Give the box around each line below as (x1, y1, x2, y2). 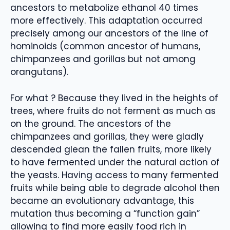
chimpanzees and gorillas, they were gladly (10, 130, 204, 143)
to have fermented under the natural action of (10, 156, 220, 168)
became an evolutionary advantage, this (10, 194, 194, 207)
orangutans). (10, 66, 68, 79)
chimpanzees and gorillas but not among (10, 53, 196, 66)
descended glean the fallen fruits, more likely (10, 143, 212, 156)
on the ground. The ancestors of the (10, 117, 171, 130)
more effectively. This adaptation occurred (10, 14, 202, 27)
